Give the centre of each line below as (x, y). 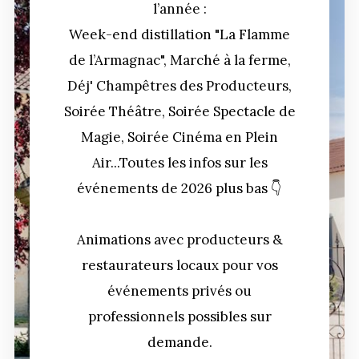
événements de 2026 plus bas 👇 (179, 188)
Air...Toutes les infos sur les (179, 162)
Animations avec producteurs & (179, 239)
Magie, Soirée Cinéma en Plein (179, 137)
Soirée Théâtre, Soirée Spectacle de (179, 111)
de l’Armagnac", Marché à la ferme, (179, 60)
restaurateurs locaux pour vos (179, 265)
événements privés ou (179, 290)
